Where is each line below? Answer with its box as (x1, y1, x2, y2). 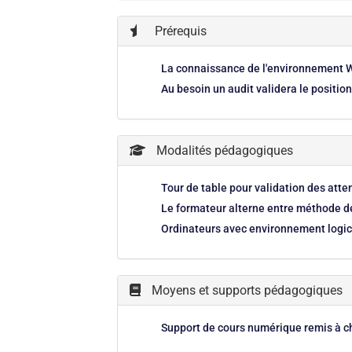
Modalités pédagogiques (153, 143, 294, 158)
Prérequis (152, 24, 207, 38)
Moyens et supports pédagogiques (148, 283, 343, 298)
